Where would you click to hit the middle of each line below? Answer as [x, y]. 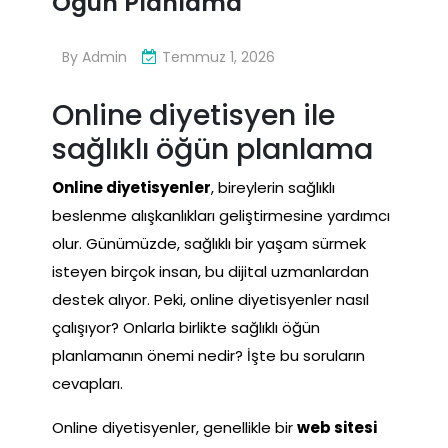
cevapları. [87, 383]
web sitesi [337, 427]
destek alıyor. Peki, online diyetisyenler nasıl [210, 299]
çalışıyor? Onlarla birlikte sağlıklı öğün [186, 327]
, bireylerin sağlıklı [273, 187]
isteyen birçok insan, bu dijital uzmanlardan [210, 271]
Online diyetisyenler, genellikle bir [174, 427]
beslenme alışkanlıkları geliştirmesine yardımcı [221, 215]
